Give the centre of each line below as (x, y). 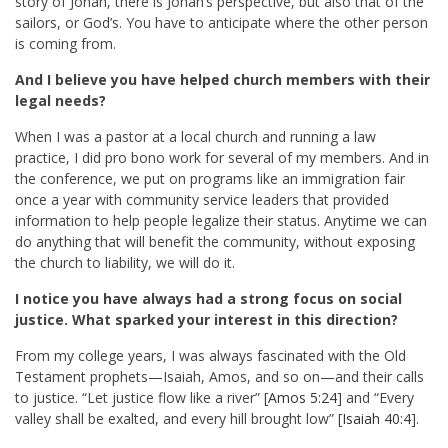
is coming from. (65, 44)
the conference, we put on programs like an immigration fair (210, 179)
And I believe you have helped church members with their (222, 80)
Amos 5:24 (302, 398)
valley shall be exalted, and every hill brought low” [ (178, 419)
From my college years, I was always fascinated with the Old (210, 356)
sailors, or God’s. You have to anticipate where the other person (221, 23)
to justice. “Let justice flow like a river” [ (141, 398)
